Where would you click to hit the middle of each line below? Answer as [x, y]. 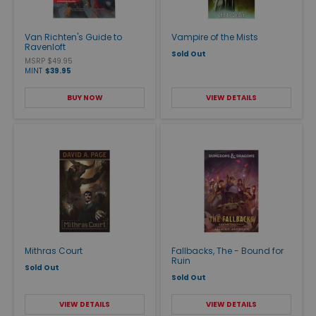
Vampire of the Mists [215, 37]
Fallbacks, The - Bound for [227, 250]
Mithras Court [54, 250]
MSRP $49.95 [49, 61]
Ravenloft [45, 47]
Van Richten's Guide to [73, 37]
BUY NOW [85, 97]
